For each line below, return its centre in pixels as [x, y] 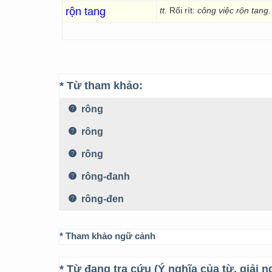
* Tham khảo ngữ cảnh [107, 236]
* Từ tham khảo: [101, 86]
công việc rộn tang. [234, 10]
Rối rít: [183, 10]
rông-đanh [104, 176]
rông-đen [101, 199]
